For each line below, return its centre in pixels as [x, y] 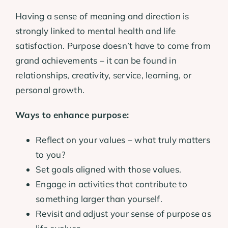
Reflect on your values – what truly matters [123, 139]
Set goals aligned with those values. [109, 169]
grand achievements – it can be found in [96, 60]
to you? [51, 154]
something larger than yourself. [99, 198]
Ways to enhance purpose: [72, 115]
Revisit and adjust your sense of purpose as [123, 213]
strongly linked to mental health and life [96, 31]
